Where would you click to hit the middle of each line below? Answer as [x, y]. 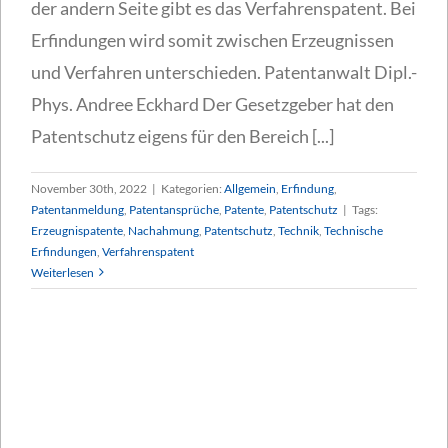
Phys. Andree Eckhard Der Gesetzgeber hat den [212, 103]
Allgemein [250, 188]
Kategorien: [192, 188]
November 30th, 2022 [89, 188]
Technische [353, 230]
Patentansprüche [174, 209]
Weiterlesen [62, 272]
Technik [298, 230]
